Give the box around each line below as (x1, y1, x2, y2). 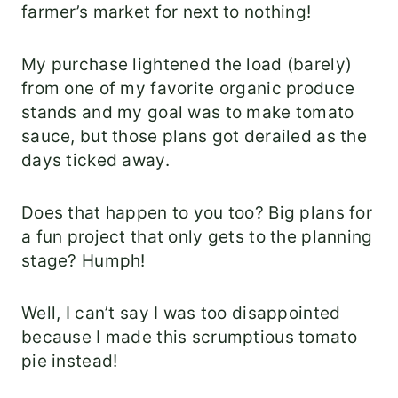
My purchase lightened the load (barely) (21, 54, 353, 76)
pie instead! (21, 351, 118, 372)
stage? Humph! (21, 251, 146, 272)
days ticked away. (21, 150, 170, 171)
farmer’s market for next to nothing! (21, 2, 312, 23)
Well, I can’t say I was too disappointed (21, 303, 341, 324)
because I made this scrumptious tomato (21, 327, 357, 348)
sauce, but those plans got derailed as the (21, 126, 367, 147)
